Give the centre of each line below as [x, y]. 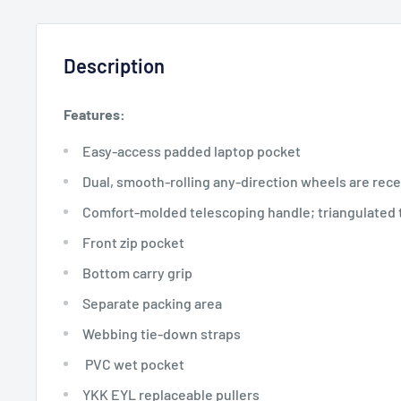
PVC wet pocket [132, 363]
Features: [94, 115]
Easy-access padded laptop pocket [192, 150]
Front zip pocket [132, 242]
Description [114, 66]
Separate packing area [151, 303]
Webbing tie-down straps [160, 333]
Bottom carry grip [136, 272]
